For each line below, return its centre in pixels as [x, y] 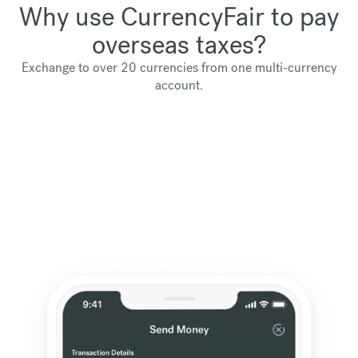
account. [179, 85]
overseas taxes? [179, 44]
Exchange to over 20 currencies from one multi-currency [179, 67]
